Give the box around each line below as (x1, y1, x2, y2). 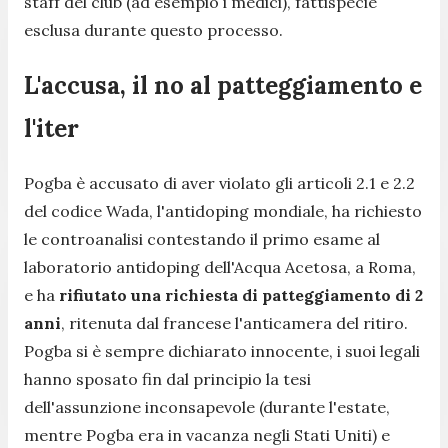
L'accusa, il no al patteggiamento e (24, 69, 422, 101)
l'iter (24, 112, 79, 144)
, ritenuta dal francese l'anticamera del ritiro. (61, 313, 408, 334)
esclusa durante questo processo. (24, 19, 283, 40)
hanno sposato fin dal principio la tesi (24, 369, 311, 390)
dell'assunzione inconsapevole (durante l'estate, (24, 397, 390, 418)
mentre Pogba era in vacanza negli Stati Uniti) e (24, 425, 390, 446)
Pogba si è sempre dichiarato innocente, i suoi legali (24, 341, 420, 362)
